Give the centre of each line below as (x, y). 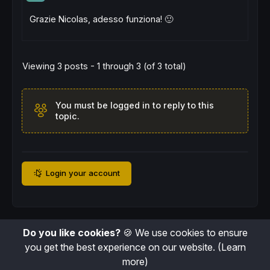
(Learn (231, 247)
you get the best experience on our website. (121, 247)
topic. (67, 116)
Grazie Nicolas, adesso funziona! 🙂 (101, 19)
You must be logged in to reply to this (135, 105)
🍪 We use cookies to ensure (184, 232)
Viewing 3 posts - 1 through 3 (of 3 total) (104, 66)
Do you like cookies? (71, 232)
